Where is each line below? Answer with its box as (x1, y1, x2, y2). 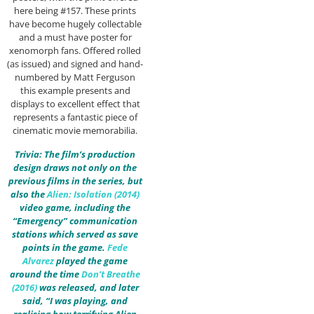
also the (11, 187, 45, 200)
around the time (10, 267, 81, 280)
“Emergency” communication (13, 214, 137, 227)
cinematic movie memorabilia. (13, 124, 137, 137)
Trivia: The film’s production (15, 147, 135, 161)
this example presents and (20, 84, 130, 97)
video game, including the (20, 200, 130, 214)
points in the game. (22, 240, 107, 254)
